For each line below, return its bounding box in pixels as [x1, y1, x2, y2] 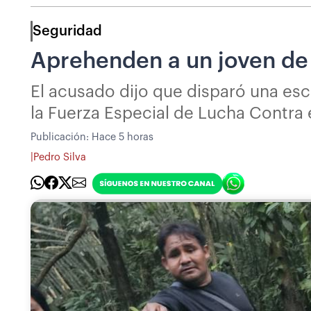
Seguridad [33, 24, 102, 38]
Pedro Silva [33, 152, 86, 163]
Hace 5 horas [92, 131, 153, 142]
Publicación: [31, 131, 92, 142]
